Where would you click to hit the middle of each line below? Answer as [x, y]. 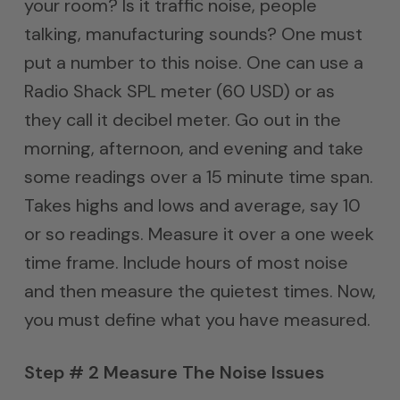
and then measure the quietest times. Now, [200, 291]
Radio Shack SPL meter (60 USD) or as [179, 91]
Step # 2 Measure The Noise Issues [174, 372]
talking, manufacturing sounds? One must [193, 34]
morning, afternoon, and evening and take [193, 148]
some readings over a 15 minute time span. [198, 177]
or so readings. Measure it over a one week [199, 234]
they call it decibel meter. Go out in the [182, 120]
